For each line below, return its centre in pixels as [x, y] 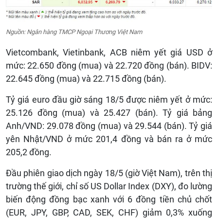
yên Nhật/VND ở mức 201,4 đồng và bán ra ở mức [109, 139]
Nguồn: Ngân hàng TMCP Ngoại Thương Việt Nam [74, 32]
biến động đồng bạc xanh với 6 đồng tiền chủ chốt [109, 200]
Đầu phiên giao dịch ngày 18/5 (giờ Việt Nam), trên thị [109, 173]
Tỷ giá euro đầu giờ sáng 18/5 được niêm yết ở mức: [109, 100]
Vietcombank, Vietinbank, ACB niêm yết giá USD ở [109, 53]
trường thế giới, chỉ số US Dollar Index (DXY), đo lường [109, 186]
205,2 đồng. [29, 152]
